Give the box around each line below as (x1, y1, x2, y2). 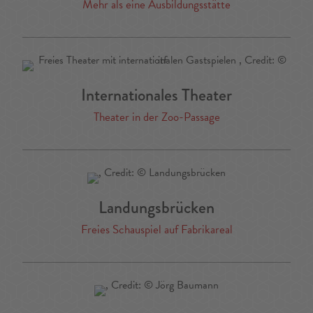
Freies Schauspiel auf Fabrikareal (80, 221, 233, 239)
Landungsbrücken (99, 195, 214, 220)
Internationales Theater (81, 82, 232, 108)
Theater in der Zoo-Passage (93, 108, 220, 126)
